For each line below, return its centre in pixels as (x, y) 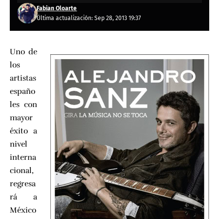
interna (23, 157)
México (23, 210)
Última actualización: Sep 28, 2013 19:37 (89, 18)
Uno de (23, 52)
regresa (23, 184)
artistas (23, 78)
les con (23, 105)
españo (22, 91)
